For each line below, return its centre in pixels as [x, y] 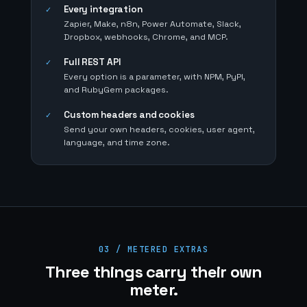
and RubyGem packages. [116, 90]
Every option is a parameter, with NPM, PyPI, [155, 77]
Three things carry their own [153, 272]
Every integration [103, 9]
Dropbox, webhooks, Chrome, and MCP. [146, 37]
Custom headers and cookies [129, 115]
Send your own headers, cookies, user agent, [159, 130]
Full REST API [93, 62]
